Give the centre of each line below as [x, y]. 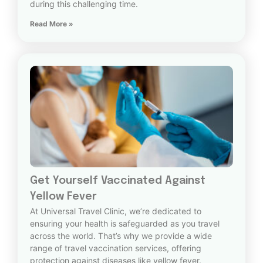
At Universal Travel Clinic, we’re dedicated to [116, 211]
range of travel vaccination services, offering [116, 248]
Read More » [52, 24]
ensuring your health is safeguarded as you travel [125, 224]
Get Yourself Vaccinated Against [118, 181]
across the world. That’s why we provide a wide [121, 236]
